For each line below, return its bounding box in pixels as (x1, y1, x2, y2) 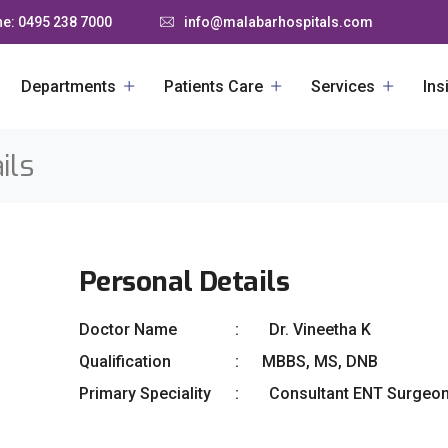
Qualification (79, 352, 171, 371)
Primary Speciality (79, 384, 211, 403)
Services (311, 77, 375, 96)
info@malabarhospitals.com (184, 14, 373, 30)
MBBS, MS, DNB (261, 352, 378, 371)
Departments (21, 77, 116, 96)
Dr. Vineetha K (269, 320, 371, 339)
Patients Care (164, 77, 263, 96)
